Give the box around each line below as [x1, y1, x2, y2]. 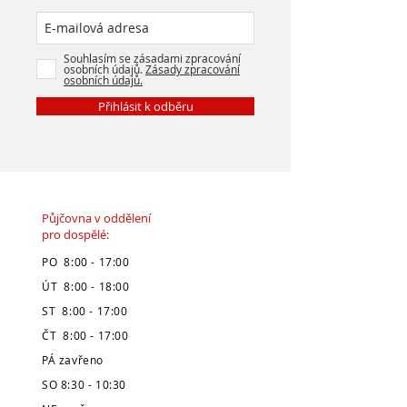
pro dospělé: [42, 226, 109, 243]
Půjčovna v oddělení [42, 210, 151, 226]
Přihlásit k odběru [97, 98, 194, 114]
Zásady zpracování [145, 62, 240, 76]
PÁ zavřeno [42, 352, 104, 367]
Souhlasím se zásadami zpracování [64, 51, 241, 65]
